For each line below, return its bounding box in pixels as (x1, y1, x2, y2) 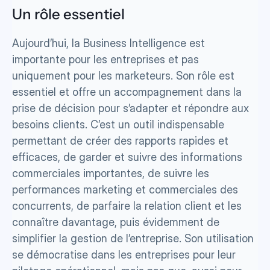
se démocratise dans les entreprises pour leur (12, 248, 236, 262)
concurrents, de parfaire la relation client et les (12, 199, 242, 213)
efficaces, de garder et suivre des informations (12, 151, 242, 164)
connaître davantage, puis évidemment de (12, 216, 219, 229)
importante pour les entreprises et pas (12, 53, 199, 66)
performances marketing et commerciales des (12, 183, 238, 196)
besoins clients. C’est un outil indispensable (12, 118, 224, 131)
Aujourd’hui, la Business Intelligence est (12, 37, 205, 50)
